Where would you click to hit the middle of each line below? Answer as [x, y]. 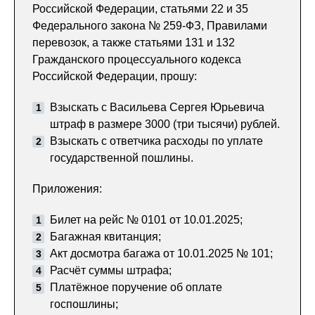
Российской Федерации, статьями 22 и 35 [140, 9]
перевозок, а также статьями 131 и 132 [134, 43]
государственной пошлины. [122, 158]
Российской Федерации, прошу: [115, 76]
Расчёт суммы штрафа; [111, 270]
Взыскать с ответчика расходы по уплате [156, 141]
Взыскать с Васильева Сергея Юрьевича [157, 107]
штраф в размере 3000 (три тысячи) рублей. [165, 124]
